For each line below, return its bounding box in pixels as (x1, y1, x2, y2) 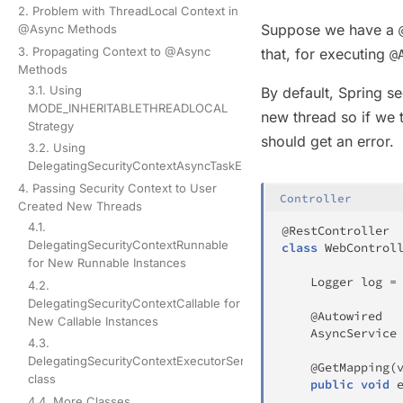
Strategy (28, 118, 75, 133)
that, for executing (261, 44, 390, 63)
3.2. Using (28, 140, 86, 156)
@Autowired (310, 308, 382, 324)
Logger (310, 273, 354, 290)
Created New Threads (18, 199, 142, 214)
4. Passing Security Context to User (18, 181, 217, 196)
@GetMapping (310, 359, 390, 375)
